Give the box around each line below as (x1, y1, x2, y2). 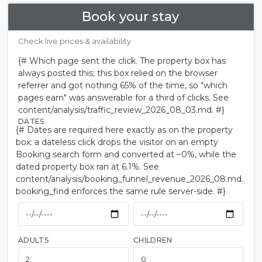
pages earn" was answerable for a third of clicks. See (18, 92, 229, 103)
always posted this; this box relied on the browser (18, 68, 218, 78)
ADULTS (18, 236, 49, 244)
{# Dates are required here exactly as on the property (16, 125, 233, 135)
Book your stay (82, 9, 179, 25)
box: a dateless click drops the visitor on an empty (16, 137, 218, 147)
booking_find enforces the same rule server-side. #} (16, 186, 226, 196)
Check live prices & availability (18, 36, 131, 46)
